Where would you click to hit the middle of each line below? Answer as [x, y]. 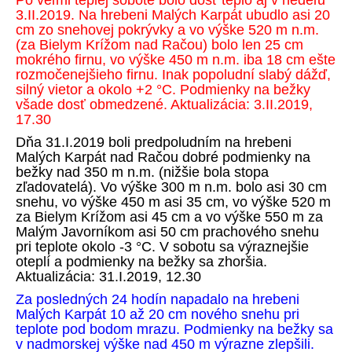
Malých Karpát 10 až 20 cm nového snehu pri [158, 314]
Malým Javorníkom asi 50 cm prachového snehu [167, 232]
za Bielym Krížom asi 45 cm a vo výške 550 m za [169, 217]
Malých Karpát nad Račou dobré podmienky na [163, 157]
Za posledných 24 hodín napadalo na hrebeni [158, 299]
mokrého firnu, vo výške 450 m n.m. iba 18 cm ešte [176, 60]
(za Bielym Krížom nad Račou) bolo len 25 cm [159, 45]
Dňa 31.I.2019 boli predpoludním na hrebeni [154, 142]
